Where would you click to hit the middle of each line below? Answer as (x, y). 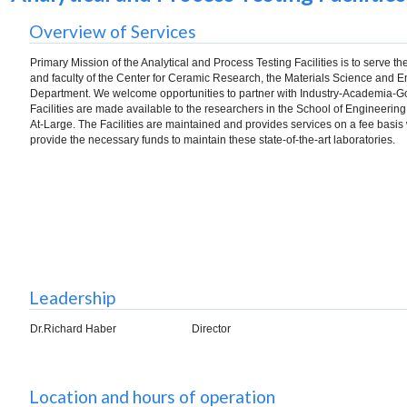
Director (211, 328)
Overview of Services (113, 31)
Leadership (72, 297)
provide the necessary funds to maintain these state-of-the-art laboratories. (213, 139)
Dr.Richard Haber (73, 328)
